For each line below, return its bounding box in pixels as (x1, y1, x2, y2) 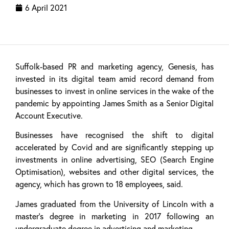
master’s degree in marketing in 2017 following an (15, 211, 214, 221)
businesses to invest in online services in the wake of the (15, 85, 214, 96)
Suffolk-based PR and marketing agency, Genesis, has (15, 61, 214, 72)
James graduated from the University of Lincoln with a (15, 198, 214, 209)
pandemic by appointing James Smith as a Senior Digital (15, 98, 214, 108)
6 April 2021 (25, 2, 67, 13)
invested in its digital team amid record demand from (15, 73, 214, 84)
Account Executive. (15, 110, 83, 121)
